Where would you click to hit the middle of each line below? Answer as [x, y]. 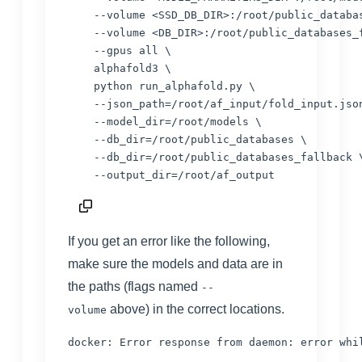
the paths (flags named [133, 287]
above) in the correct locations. [197, 309]
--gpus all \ [120, 51]
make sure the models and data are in [175, 264]
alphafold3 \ [120, 69]
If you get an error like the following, [169, 242]
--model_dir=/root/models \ [165, 122]
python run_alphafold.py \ [162, 86]
